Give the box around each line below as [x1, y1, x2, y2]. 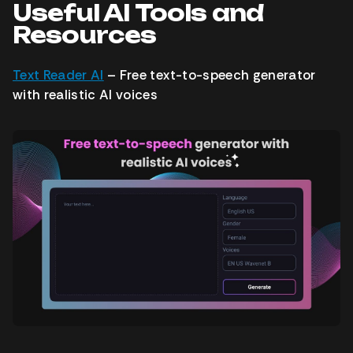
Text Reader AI [13, 66, 104, 84]
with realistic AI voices [13, 86, 158, 104]
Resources [13, 21, 157, 50]
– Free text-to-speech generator [103, 66, 316, 84]
